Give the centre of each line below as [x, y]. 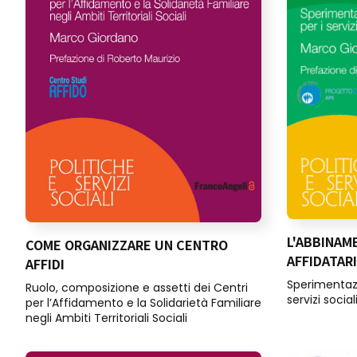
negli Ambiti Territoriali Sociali [106, 318]
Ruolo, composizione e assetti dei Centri [137, 288]
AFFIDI [45, 264]
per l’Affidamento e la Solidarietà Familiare [143, 303]
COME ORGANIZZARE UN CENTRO [127, 245]
